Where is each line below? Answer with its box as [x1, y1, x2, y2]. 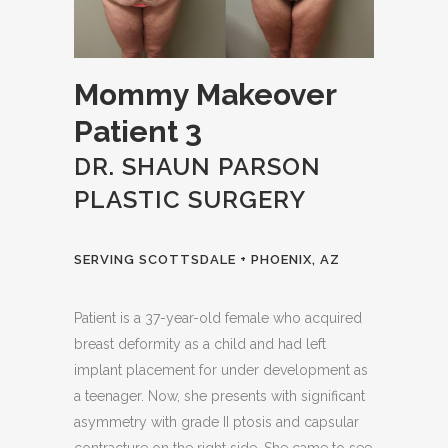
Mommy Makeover [74, 77, 336, 113]
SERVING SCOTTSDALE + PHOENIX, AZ [74, 252, 340, 268]
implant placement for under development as [74, 362, 368, 379]
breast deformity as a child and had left [74, 336, 326, 353]
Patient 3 [74, 114, 202, 150]
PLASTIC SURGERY [74, 185, 306, 215]
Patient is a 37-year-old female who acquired [74, 310, 362, 327]
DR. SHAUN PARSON [74, 152, 321, 182]
